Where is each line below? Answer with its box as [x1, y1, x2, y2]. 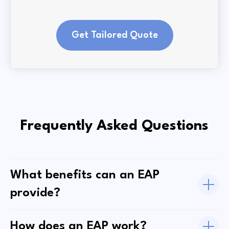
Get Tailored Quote [71, 31, 158, 40]
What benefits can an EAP [10, 169, 159, 182]
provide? [10, 187, 60, 200]
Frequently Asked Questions [20, 119, 209, 134]
